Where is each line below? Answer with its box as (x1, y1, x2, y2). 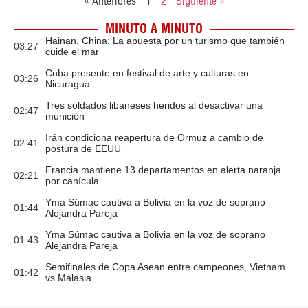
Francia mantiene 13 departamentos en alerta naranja (45, 164, 281, 175)
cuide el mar (45, 46, 99, 57)
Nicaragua (45, 78, 90, 89)
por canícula (45, 175, 99, 186)
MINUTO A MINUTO (105, 21, 203, 36)
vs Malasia (45, 272, 91, 283)
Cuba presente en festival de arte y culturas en (45, 67, 249, 78)
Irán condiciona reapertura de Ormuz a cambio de (45, 132, 263, 143)
